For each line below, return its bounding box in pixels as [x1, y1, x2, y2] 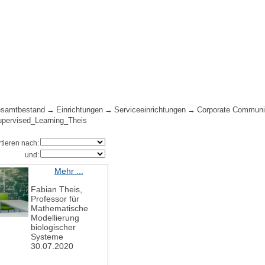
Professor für [31, 194, 80, 204]
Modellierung [31, 213, 80, 223]
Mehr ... [54, 166, 83, 176]
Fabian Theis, [31, 185, 83, 195]
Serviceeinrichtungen [114, 106, 186, 115]
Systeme [31, 232, 66, 242]
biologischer [31, 222, 76, 232]
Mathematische [31, 203, 89, 214]
